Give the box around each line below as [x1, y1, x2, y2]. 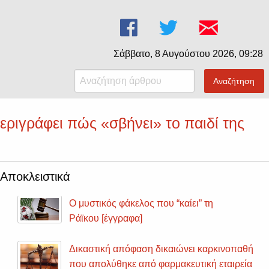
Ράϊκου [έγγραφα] [69, 213, 143, 224]
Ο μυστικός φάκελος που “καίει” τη [69, 198, 214, 209]
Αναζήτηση [213, 76, 255, 86]
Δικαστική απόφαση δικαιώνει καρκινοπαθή [69, 244, 254, 255]
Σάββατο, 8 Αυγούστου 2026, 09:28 [113, 49, 263, 59]
